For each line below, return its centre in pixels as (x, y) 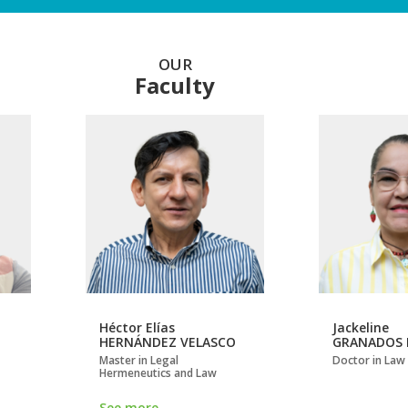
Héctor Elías (137, 328)
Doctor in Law (369, 361)
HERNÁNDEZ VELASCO (168, 342)
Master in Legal (139, 361)
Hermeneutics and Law (158, 373)
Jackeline (361, 328)
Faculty (175, 86)
